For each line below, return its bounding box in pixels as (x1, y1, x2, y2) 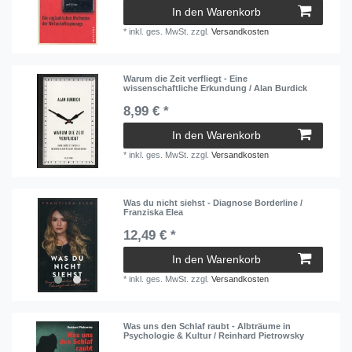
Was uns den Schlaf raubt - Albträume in (123, 321, 291, 331)
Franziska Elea (123, 207, 186, 217)
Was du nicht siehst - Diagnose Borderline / (123, 197, 303, 207)
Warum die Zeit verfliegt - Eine (123, 74, 248, 84)
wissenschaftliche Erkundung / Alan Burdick (123, 83, 308, 93)
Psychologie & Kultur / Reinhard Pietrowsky (123, 330, 305, 340)
